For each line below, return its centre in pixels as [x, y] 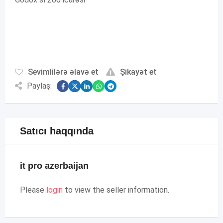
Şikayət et [138, 72]
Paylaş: [39, 86]
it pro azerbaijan [54, 166]
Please [33, 190]
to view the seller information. [116, 190]
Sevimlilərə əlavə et [63, 72]
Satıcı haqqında [57, 131]
